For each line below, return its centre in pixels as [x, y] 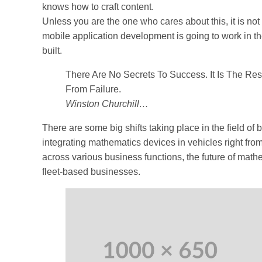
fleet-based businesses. [91, 171]
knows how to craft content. [98, 6]
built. [52, 50]
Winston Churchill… [107, 104]
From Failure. [93, 89]
